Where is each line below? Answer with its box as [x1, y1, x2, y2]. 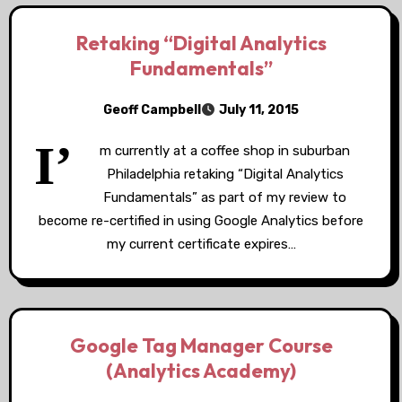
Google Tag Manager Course [69, 333, 333, 358]
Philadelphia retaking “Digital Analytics [106, 166, 344, 182]
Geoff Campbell [103, 101, 201, 118]
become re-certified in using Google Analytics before [39, 213, 363, 229]
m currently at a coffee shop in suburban [100, 143, 350, 159]
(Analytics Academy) [106, 358, 296, 383]
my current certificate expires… [106, 236, 296, 252]
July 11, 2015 [219, 102, 299, 118]
